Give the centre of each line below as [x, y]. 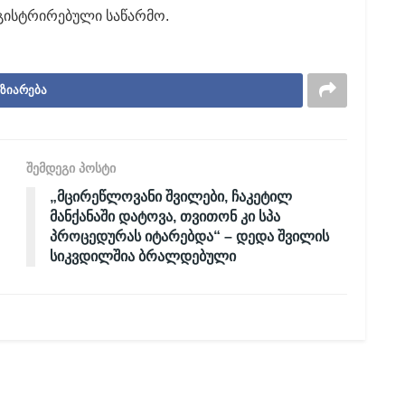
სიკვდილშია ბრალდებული [143, 256]
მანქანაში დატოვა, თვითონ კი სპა [165, 216]
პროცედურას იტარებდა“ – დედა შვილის [189, 236]
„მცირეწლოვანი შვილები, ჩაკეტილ [171, 196]
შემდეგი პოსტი [71, 168]
